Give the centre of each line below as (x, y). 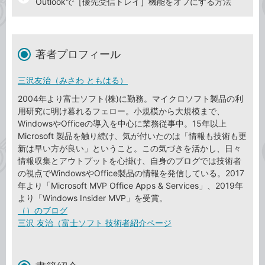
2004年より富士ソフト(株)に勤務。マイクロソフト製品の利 (130, 99)
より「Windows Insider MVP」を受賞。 (93, 198)
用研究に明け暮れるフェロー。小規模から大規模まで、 (121, 111)
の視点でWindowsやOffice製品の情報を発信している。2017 (131, 173)
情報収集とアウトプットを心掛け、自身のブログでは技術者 (130, 161)
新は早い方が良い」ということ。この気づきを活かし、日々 (130, 148)
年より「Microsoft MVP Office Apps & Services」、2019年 (130, 186)
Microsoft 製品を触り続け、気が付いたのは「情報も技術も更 (132, 136)
